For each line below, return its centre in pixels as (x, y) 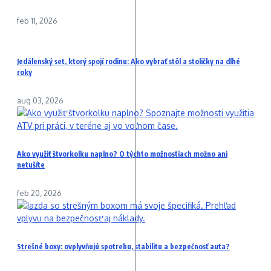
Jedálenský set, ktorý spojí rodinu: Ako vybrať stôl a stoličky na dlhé (129, 61)
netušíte (31, 165)
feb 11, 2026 (37, 20)
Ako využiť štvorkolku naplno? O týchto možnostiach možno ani (122, 154)
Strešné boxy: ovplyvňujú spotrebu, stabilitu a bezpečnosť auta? (123, 246)
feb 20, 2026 (39, 193)
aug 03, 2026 (40, 100)
